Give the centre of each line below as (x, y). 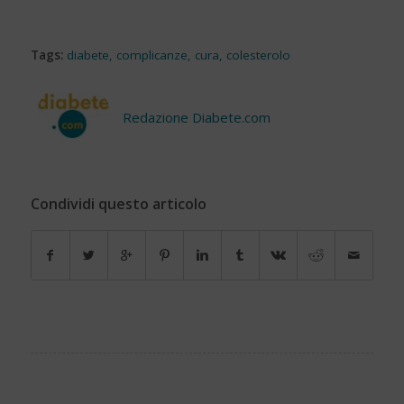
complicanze (151, 55)
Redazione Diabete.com (196, 118)
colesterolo (258, 55)
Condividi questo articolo (118, 203)
